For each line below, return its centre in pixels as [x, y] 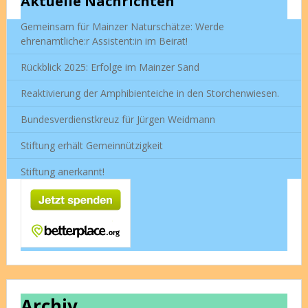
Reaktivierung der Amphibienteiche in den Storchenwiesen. [150, 93]
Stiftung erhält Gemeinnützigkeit [91, 146]
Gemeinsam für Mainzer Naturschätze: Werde [122, 27]
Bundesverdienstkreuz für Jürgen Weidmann [118, 120]
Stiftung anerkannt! [62, 172]
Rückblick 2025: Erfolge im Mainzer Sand [110, 67]
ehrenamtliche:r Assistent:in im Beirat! [104, 41]
